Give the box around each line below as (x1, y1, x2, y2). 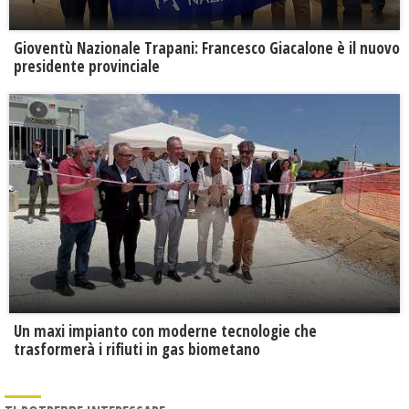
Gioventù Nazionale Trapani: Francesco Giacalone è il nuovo (14, 37, 400, 58)
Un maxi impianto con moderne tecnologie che (14, 320, 317, 342)
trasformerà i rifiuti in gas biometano (14, 339, 260, 361)
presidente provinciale (14, 55, 160, 77)
